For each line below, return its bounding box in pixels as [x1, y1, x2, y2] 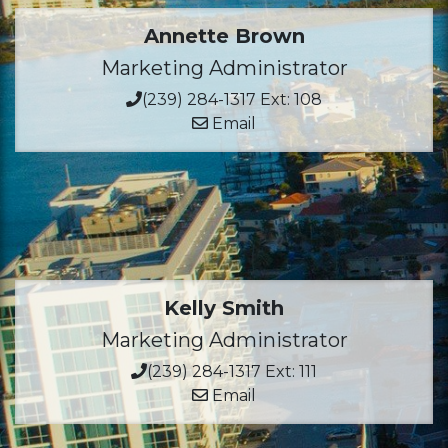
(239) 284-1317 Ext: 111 [147, 362, 317, 381]
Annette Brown [143, 24, 305, 48]
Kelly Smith [164, 296, 284, 320]
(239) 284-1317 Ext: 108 [142, 90, 322, 109]
